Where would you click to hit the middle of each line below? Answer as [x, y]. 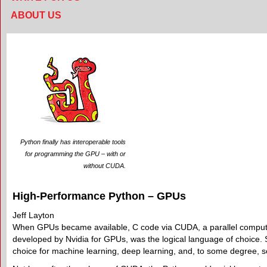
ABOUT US [36, 15]
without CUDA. [105, 166]
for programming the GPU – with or [75, 154]
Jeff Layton [33, 215]
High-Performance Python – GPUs [99, 196]
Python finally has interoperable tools [73, 142]
